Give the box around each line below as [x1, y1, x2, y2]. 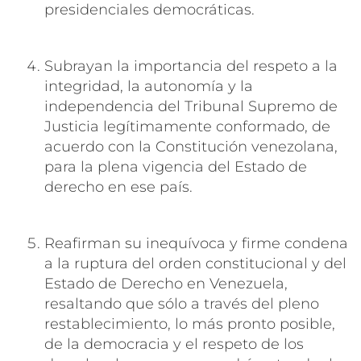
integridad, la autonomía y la [44, 77, 253, 95]
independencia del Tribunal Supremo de [44, 97, 338, 115]
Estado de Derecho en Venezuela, [44, 274, 288, 293]
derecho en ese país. [44, 177, 197, 196]
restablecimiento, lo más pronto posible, [44, 314, 335, 333]
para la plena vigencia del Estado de [44, 157, 307, 176]
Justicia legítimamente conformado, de [44, 117, 330, 135]
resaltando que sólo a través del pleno [44, 294, 319, 313]
